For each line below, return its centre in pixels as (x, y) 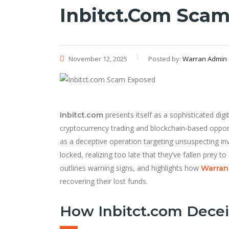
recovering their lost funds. (104, 181)
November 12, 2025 (97, 59)
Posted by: (165, 59)
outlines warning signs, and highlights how (130, 168)
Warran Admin (205, 59)
